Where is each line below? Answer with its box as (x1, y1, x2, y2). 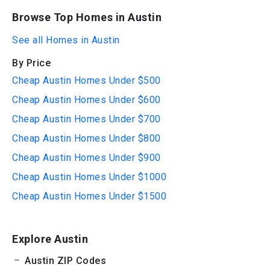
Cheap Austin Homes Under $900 (12, 152, 161, 163)
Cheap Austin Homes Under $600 (12, 94, 161, 105)
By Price (12, 57, 51, 69)
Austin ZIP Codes (22, 255, 106, 266)
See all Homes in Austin (12, 34, 120, 46)
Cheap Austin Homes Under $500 (12, 75, 161, 86)
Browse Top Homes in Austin (12, 11, 162, 24)
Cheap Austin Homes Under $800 (12, 133, 161, 144)
